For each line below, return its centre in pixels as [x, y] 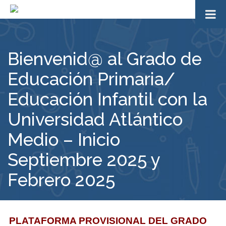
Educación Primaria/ [91, 79]
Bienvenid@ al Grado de [105, 59]
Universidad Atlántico [95, 119]
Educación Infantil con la [107, 99]
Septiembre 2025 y [84, 160]
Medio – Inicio [64, 139]
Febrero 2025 [61, 180]
